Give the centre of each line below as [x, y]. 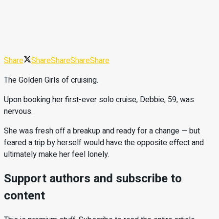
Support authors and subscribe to [93, 178]
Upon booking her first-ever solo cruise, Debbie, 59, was [99, 99]
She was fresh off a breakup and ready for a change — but [102, 131]
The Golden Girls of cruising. [51, 80]
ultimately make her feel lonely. [57, 154]
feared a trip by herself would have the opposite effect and [104, 142]
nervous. [18, 111]
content [24, 196]
